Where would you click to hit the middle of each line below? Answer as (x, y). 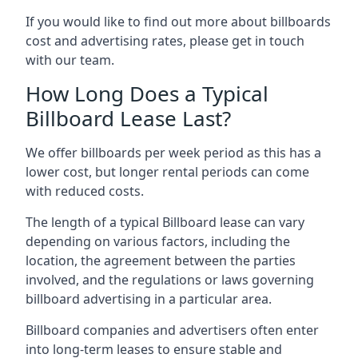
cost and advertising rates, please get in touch (165, 40)
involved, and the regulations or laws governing (170, 279)
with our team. (70, 60)
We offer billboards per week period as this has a (173, 152)
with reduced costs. (85, 191)
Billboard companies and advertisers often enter (172, 330)
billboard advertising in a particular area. (149, 298)
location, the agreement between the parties (161, 260)
